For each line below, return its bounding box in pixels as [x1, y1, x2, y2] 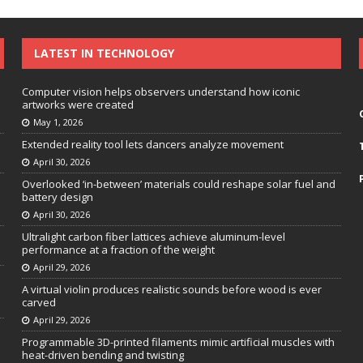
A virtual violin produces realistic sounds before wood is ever [21, 282, 322, 297]
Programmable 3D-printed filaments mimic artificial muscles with [21, 335, 335, 350]
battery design [21, 190, 93, 205]
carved [21, 295, 56, 310]
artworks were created [21, 97, 134, 113]
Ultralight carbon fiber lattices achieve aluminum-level [21, 229, 285, 245]
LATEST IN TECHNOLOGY [33, 45, 174, 62]
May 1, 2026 [32, 116, 83, 129]
